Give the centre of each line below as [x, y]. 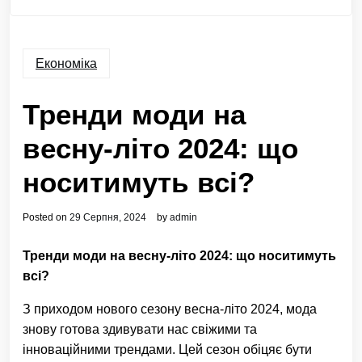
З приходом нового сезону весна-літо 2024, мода [170, 309]
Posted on [46, 218]
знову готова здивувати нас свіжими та [140, 330]
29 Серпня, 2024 [108, 218]
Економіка [66, 64]
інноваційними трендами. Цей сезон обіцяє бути [167, 350]
